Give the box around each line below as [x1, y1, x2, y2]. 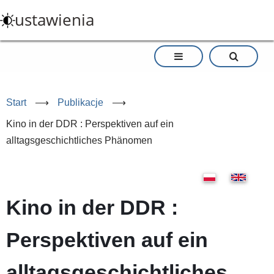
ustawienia [15, 9, 94, 31]
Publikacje [57, 97, 103, 108]
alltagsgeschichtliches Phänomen [6, 135, 152, 146]
